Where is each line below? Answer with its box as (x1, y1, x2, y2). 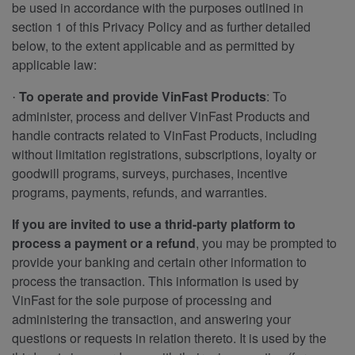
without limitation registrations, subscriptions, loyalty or (12, 144, 316, 163)
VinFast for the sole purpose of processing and (12, 290, 272, 309)
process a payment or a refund (12, 233, 196, 252)
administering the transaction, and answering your (12, 309, 291, 328)
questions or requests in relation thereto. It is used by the (12, 328, 326, 347)
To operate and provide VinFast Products (19, 86, 266, 105)
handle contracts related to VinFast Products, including (12, 125, 317, 144)
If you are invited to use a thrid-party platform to (12, 214, 296, 233)
